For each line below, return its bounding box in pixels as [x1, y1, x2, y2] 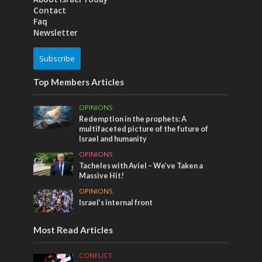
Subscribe [39, 53, 75, 64]
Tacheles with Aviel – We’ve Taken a [79, 161, 204, 171]
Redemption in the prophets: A [79, 115, 187, 124]
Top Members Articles [33, 77, 124, 88]
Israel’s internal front [79, 198, 153, 208]
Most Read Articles [33, 224, 113, 235]
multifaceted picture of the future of [79, 125, 209, 134]
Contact [33, 5, 66, 16]
